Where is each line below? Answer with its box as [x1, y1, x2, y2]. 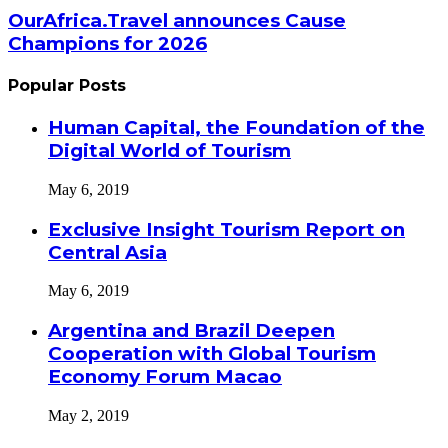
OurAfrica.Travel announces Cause [8, 8, 346, 32]
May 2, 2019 [48, 406, 129, 424]
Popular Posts [8, 75, 126, 95]
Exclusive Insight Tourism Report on [48, 217, 405, 241]
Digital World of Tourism [48, 139, 291, 163]
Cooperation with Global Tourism [48, 342, 376, 366]
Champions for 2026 [8, 31, 207, 55]
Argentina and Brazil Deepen [48, 319, 335, 343]
